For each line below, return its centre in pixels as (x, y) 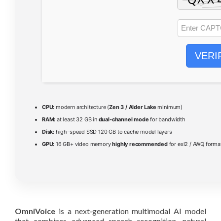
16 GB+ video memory (83, 144)
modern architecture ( (82, 107)
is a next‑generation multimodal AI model (131, 211)
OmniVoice (35, 211)
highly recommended (140, 144)
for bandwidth (167, 120)
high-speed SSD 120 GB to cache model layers (113, 132)
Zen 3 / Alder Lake (133, 107)
